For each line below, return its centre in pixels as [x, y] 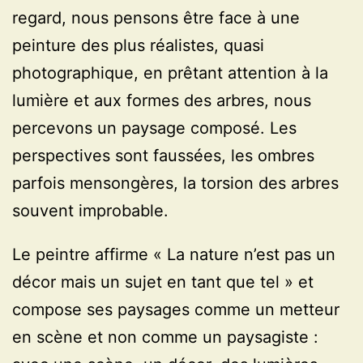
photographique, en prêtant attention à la [170, 73]
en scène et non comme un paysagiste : [165, 337]
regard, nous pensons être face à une [156, 18]
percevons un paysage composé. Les [154, 128]
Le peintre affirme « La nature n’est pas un [174, 255]
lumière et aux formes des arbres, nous [162, 101]
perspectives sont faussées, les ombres [163, 156]
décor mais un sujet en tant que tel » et [163, 282]
